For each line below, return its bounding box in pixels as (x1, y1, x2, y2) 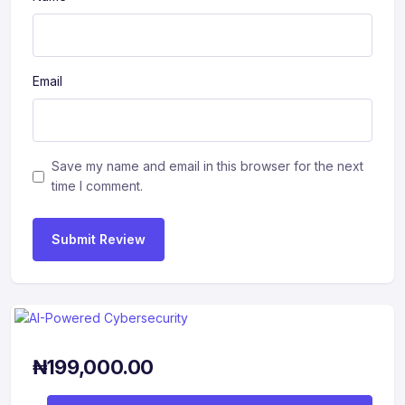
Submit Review (52, 231, 146, 247)
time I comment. (52, 178, 143, 193)
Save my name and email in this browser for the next (52, 158, 363, 174)
